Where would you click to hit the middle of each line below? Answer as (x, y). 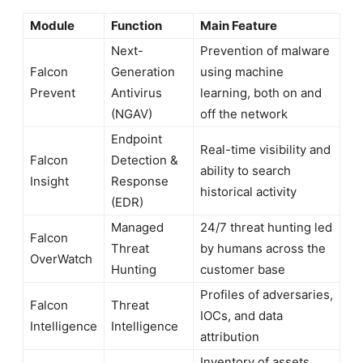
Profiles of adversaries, (266, 294)
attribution (229, 336)
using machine (241, 71)
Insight (49, 181)
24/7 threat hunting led (266, 227)
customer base (242, 269)
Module (52, 25)
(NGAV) (131, 113)
